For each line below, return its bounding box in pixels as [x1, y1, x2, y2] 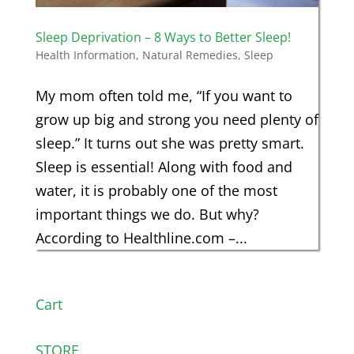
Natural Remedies [141, 47, 238, 62]
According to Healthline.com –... [35, 228, 247, 247]
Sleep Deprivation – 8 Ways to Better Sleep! [35, 28, 291, 46]
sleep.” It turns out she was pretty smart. [35, 134, 304, 153]
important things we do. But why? [35, 205, 259, 224]
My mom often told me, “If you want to [35, 86, 292, 105]
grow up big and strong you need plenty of [35, 110, 318, 129]
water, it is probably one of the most [35, 181, 277, 200]
